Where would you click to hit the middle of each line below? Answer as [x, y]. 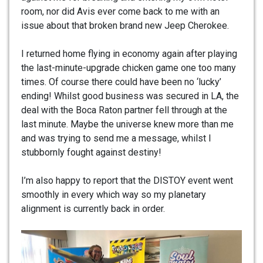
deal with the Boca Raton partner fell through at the [124, 110]
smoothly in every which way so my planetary [114, 194]
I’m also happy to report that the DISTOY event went [127, 180]
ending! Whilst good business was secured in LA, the [130, 96]
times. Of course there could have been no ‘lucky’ [121, 82]
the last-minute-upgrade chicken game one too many [129, 68]
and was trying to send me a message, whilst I [116, 138]
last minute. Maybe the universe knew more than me [127, 124]
